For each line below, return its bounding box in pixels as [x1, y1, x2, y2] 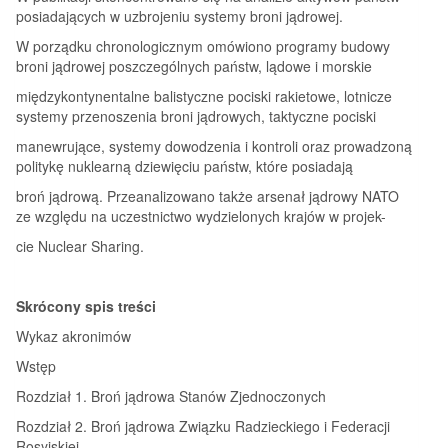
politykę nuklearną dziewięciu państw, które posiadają [16, 155, 353, 176]
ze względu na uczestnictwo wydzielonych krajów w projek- [16, 205, 386, 226]
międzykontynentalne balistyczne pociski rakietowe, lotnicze [16, 85, 392, 106]
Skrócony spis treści [16, 295, 156, 316]
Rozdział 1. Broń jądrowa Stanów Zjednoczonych [16, 385, 326, 406]
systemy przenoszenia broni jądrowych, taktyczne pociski [16, 105, 376, 126]
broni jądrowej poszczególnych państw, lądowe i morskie [16, 55, 372, 76]
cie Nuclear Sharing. [16, 235, 144, 256]
